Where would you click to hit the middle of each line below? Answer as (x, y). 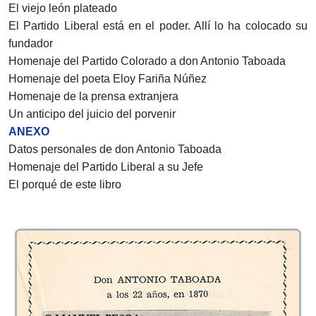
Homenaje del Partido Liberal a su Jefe (106, 167)
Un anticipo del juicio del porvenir (92, 114)
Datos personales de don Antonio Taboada (115, 150)
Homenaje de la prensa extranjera (93, 97)
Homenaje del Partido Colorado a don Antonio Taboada (147, 61)
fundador (31, 44)
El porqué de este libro (65, 185)
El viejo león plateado (63, 8)
